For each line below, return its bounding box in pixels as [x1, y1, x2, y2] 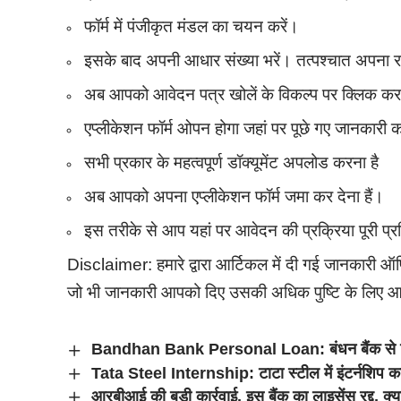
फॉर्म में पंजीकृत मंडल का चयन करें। [84, 17, 300, 37]
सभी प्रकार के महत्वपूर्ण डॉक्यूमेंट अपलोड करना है [84, 153, 380, 173]
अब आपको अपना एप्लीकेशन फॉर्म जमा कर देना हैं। [84, 187, 385, 207]
